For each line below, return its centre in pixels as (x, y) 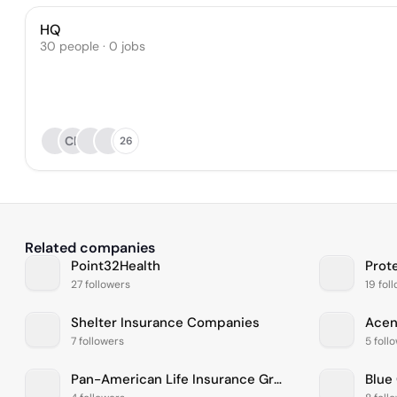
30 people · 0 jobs (93, 46)
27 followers (101, 284)
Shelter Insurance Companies (165, 323)
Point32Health (116, 266)
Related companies (90, 248)
